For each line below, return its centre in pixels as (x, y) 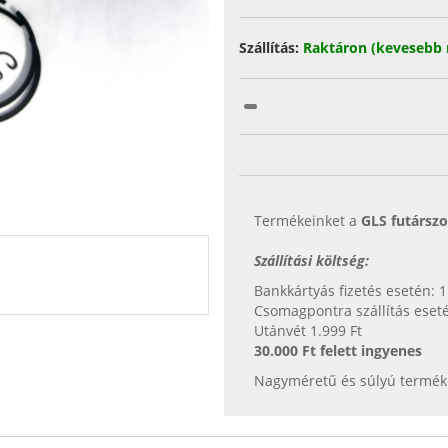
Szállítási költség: (311, 261)
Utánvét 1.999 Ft (308, 331)
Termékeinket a (307, 221)
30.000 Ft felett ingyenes (338, 351)
